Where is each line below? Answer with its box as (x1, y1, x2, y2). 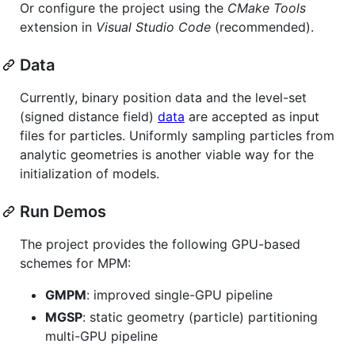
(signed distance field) (20, 108, 158, 124)
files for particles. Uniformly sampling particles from (20, 127, 334, 143)
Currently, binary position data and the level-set (20, 89, 307, 105)
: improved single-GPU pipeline (86, 286, 273, 303)
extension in (20, 18, 96, 35)
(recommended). (211, 18, 314, 35)
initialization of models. (20, 165, 159, 181)
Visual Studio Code (96, 18, 211, 35)
